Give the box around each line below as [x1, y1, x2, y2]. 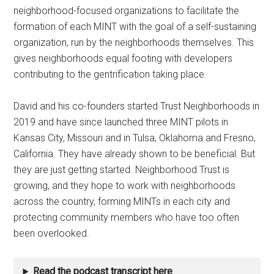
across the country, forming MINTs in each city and [13, 196, 231, 208]
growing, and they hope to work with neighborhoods [13, 180, 236, 192]
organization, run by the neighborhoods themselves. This [13, 37, 254, 49]
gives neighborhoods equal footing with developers [13, 53, 233, 65]
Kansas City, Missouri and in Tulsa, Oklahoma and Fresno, [13, 132, 256, 144]
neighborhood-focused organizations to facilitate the [13, 5, 240, 17]
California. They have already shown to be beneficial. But [13, 148, 256, 160]
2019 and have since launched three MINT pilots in [13, 116, 229, 128]
